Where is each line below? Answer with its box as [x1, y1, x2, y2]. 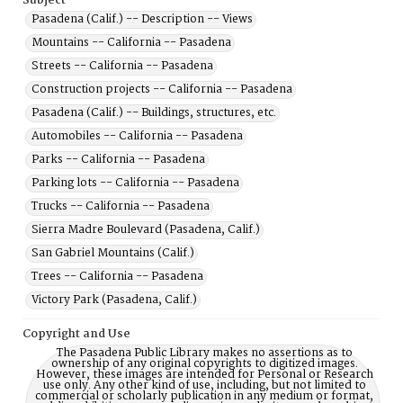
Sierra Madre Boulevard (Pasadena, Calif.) [31, 220, 260, 239]
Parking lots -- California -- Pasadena [31, 174, 239, 193]
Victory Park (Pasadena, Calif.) [31, 291, 197, 309]
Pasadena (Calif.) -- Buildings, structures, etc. [31, 103, 276, 122]
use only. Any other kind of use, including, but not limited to [42, 376, 366, 395]
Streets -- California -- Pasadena [31, 57, 213, 76]
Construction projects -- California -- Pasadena [31, 80, 292, 99]
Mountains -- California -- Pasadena [31, 33, 231, 52]
